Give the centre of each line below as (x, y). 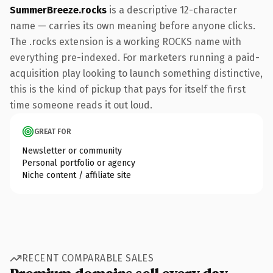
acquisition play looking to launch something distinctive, (136, 73)
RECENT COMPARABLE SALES (88, 258)
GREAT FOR (53, 131)
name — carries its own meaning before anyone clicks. (133, 26)
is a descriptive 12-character (172, 10)
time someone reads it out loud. (81, 105)
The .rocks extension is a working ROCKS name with (126, 41)
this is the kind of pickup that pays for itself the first (128, 89)
